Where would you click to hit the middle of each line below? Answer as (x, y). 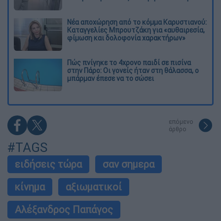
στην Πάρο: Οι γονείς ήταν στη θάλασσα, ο (133, 70)
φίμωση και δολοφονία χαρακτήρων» (126, 38)
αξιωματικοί (94, 186)
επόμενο (181, 121)
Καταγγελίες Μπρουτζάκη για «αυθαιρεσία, (136, 30)
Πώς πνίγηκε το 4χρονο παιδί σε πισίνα (129, 62)
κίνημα (30, 186)
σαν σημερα (129, 164)
